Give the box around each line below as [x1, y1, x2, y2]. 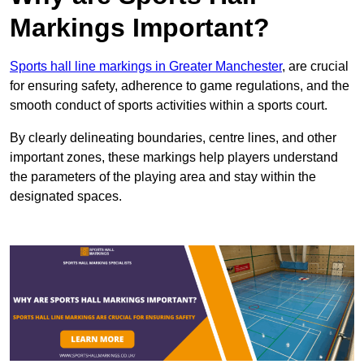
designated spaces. [10, 189, 122, 204]
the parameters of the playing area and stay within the [10, 170, 316, 184]
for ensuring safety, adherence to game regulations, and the [10, 79, 349, 93]
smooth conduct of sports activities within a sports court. [10, 98, 327, 113]
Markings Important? [10, 13, 270, 43]
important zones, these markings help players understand [10, 150, 338, 165]
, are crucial [282, 59, 349, 74]
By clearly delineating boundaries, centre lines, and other [10, 131, 336, 145]
